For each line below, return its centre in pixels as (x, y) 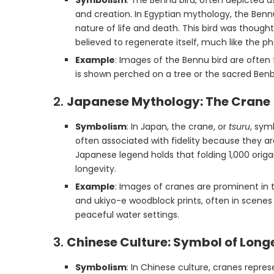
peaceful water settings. (127, 215)
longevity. (96, 169)
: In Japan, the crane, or (178, 127)
